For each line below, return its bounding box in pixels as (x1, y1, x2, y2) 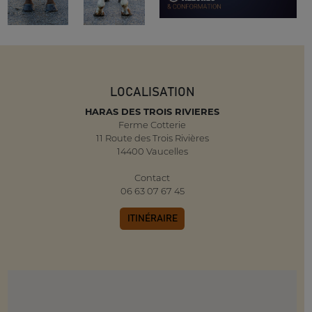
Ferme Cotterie (118, 118, 186, 130)
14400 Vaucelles (116, 145, 188, 157)
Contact (134, 171, 170, 183)
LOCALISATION (109, 86, 195, 99)
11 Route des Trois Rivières (95, 132, 209, 143)
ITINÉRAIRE (127, 213, 178, 224)
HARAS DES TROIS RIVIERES (85, 105, 219, 117)
